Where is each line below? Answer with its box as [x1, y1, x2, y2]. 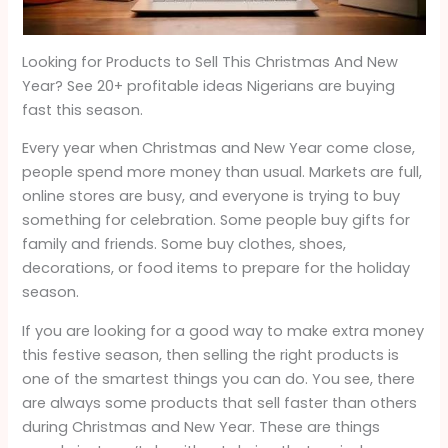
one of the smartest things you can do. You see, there [22, 368, 416, 389]
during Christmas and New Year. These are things [22, 416, 381, 437]
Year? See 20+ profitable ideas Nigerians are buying [22, 75, 396, 96]
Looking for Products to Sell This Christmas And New [22, 51, 399, 72]
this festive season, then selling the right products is [22, 344, 400, 365]
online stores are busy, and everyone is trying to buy [22, 186, 401, 207]
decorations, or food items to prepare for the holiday [22, 258, 411, 279]
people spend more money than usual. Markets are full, [22, 162, 423, 183]
